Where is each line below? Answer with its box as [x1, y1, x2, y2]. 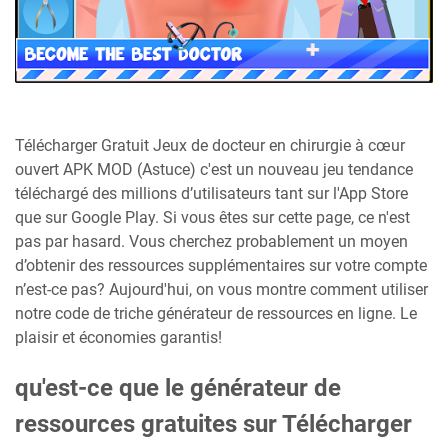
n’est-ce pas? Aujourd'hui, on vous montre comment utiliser [15, 280, 428, 300]
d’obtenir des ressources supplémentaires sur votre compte [15, 256, 427, 276]
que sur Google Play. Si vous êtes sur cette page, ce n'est [15, 208, 410, 228]
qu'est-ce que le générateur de [15, 374, 341, 403]
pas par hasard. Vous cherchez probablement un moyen [15, 232, 408, 252]
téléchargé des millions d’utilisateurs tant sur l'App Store [15, 184, 408, 204]
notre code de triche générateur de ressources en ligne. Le [15, 304, 417, 324]
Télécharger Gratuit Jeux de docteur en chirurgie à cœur [15, 136, 405, 156]
